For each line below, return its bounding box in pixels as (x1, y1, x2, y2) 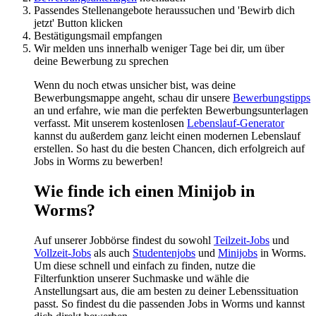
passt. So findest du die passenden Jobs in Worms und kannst (34, 297, 305, 310)
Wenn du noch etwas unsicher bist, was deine (34, 79, 236, 91)
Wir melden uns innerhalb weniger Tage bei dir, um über (34, 42, 284, 54)
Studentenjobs (133, 246, 195, 259)
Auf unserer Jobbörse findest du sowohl (34, 233, 214, 246)
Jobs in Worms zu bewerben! (34, 155, 163, 167)
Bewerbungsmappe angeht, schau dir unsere (34, 92, 233, 104)
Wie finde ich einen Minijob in (34, 181, 255, 200)
